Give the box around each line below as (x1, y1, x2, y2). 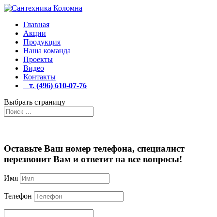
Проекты (23, 55, 53, 63)
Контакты (23, 73, 56, 81)
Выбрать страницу (4, 98, 65, 106)
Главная (23, 20, 49, 29)
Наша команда (23, 46, 71, 55)
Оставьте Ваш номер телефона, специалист (4, 143, 185, 154)
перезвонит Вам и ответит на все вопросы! (4, 154, 182, 164)
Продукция (23, 38, 61, 46)
